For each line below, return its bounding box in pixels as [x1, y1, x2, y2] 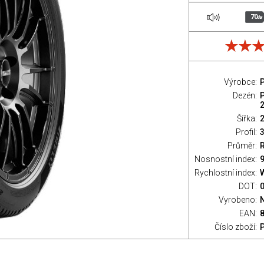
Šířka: [237, 114, 257, 123]
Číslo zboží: [214, 222, 257, 232]
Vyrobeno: [219, 195, 257, 204]
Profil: [236, 127, 257, 137]
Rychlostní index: [194, 168, 257, 177]
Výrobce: [224, 77, 257, 87]
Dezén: [233, 91, 257, 100]
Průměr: [227, 141, 257, 150]
